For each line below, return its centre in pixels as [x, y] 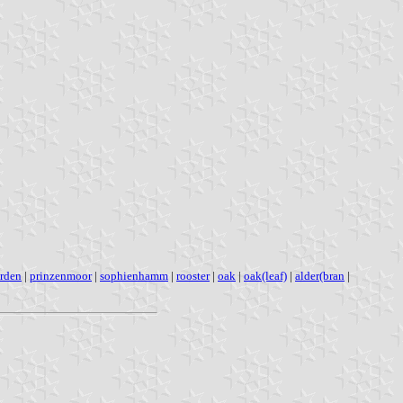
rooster [193, 275]
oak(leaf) [265, 275]
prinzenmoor [61, 275]
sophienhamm [134, 275]
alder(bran [320, 275]
